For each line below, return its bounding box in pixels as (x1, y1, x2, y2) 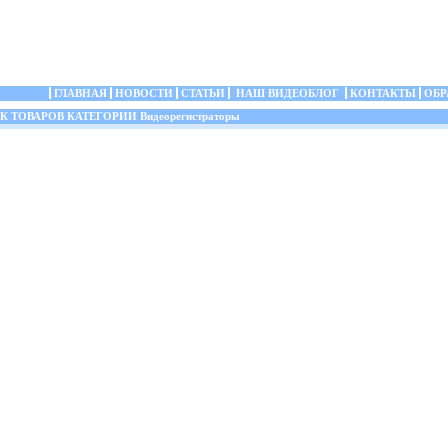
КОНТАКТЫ (350, 87, 416, 99)
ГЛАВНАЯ (54, 87, 107, 99)
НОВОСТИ (115, 87, 173, 99)
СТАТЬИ (181, 87, 225, 99)
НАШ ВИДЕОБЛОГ (236, 87, 339, 99)
